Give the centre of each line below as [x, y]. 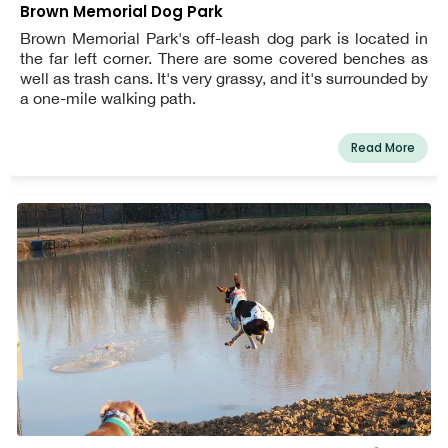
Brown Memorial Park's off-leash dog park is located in [224, 37]
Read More [383, 147]
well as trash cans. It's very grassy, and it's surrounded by [224, 77]
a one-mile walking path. [108, 97]
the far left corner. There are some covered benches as [224, 57]
